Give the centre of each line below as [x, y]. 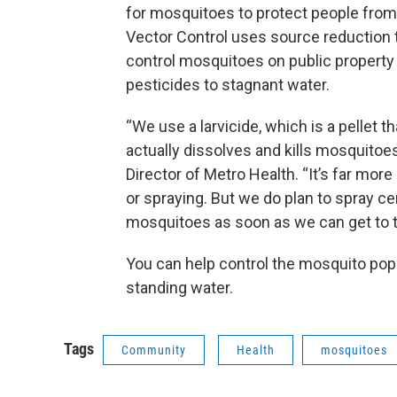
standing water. [179, 288]
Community [154, 350]
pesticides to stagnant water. [228, 85]
